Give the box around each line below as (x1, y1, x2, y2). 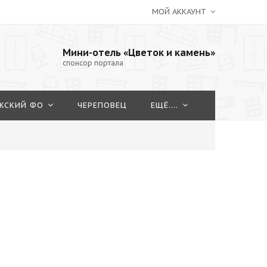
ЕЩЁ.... (151, 100, 178, 110)
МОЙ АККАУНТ (152, 7, 209, 17)
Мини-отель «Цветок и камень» (63, 46, 215, 58)
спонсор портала (63, 58, 123, 67)
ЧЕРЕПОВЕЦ (77, 100, 127, 110)
